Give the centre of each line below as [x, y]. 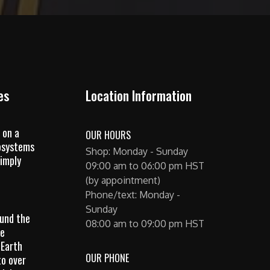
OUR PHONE [108, 258]
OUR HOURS [108, 135]
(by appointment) [123, 180]
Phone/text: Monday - [133, 195]
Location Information [139, 95]
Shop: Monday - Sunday [137, 151]
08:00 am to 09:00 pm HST [145, 224]
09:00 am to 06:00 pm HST [145, 166]
